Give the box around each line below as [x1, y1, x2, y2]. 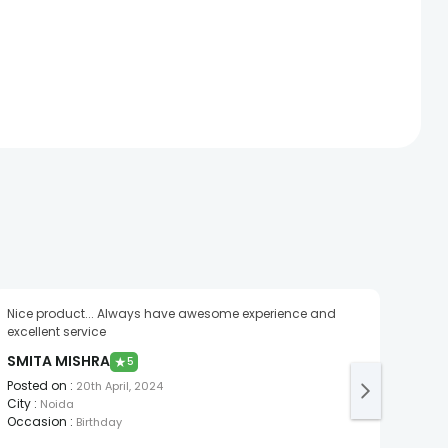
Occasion [6, 413, 67, 431]
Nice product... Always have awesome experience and [6, 305, 336, 323]
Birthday [75, 414, 122, 431]
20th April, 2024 [75, 378, 163, 395]
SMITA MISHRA [6, 351, 110, 372]
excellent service [6, 323, 106, 341]
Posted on [6, 377, 67, 395]
